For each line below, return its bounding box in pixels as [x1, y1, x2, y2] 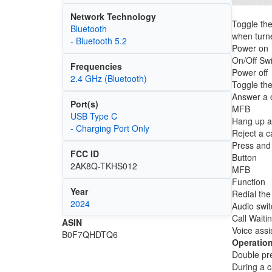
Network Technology [70, 10, 156, 23]
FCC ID [70, 148, 99, 160]
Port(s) [70, 98, 98, 110]
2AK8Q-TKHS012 [70, 160, 137, 172]
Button [231, 151, 257, 163]
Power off [231, 66, 268, 78]
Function [231, 175, 265, 188]
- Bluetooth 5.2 [70, 35, 127, 47]
